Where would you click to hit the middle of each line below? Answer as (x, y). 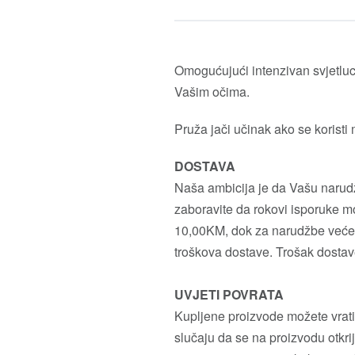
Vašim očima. (212, 92)
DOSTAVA (205, 166)
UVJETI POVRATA (229, 295)
